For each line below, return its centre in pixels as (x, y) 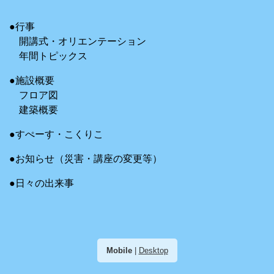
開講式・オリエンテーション (83, 41)
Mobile (119, 250)
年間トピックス (53, 56)
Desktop (153, 250)
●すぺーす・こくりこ (56, 134)
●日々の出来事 (42, 183)
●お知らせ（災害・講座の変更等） (86, 158)
